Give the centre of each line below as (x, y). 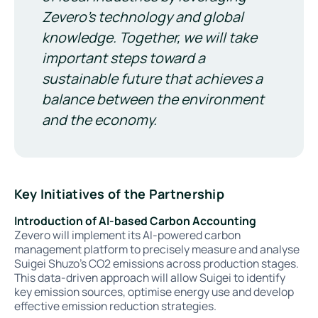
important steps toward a (124, 58)
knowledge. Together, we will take (150, 38)
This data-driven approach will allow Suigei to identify (149, 277)
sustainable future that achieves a (153, 79)
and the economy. (100, 120)
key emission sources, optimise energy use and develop (154, 291)
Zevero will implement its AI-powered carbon (127, 235)
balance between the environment (153, 99)
